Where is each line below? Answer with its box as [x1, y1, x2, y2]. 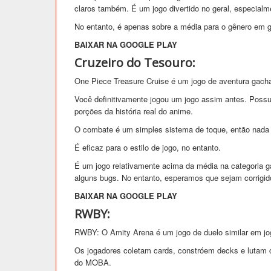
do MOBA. [74, 256, 111, 268]
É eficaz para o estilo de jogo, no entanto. [74, 141, 221, 153]
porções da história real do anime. [74, 105, 193, 117]
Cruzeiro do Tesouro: [74, 54, 195, 71]
